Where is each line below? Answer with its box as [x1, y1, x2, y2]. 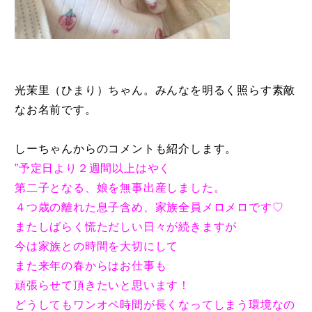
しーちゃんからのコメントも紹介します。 [15, 142, 237, 155]
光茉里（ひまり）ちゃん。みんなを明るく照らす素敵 [15, 84, 296, 96]
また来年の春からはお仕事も [15, 259, 167, 272]
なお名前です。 [15, 103, 97, 116]
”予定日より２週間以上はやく [15, 162, 171, 174]
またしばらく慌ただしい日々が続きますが [15, 220, 237, 233]
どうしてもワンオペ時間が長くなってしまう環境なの [15, 298, 296, 311]
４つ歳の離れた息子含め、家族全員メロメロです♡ [15, 201, 284, 213]
